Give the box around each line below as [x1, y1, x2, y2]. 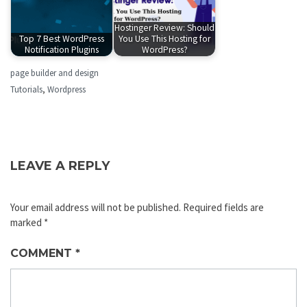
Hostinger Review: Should [114, 22, 214, 34]
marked [10, 215, 44, 229]
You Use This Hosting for [119, 33, 210, 45]
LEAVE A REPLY [10, 158, 110, 173]
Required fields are [183, 200, 264, 214]
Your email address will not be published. [10, 200, 181, 214]
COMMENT [10, 247, 75, 260]
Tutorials [10, 83, 42, 95]
